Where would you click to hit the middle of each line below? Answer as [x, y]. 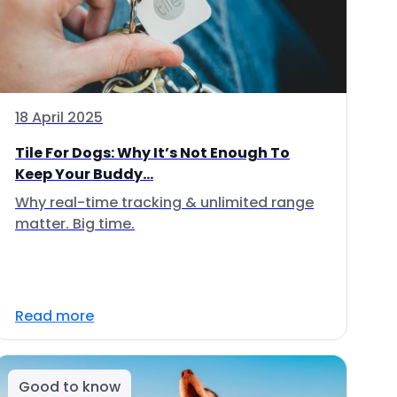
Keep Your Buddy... [84, 174]
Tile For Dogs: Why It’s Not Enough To [152, 153]
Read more [54, 316]
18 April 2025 [59, 117]
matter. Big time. [75, 224]
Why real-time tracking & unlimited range [164, 202]
